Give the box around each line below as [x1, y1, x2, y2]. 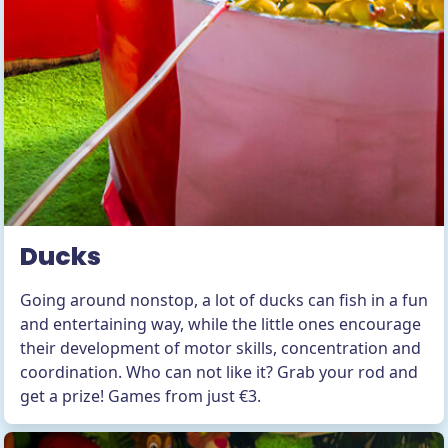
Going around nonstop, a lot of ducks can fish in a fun [20, 289, 428, 311]
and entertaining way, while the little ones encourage [20, 313, 421, 335]
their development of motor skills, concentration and [20, 337, 421, 359]
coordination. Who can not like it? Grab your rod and [20, 361, 418, 383]
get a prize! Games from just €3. [20, 385, 261, 407]
